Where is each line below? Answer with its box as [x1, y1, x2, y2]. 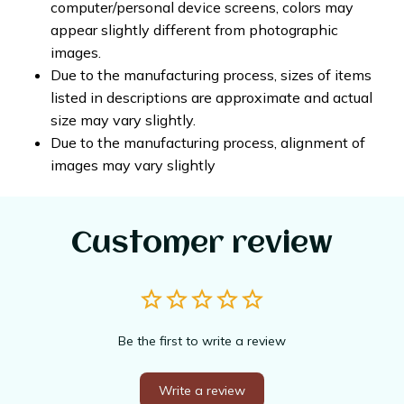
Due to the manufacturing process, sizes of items [50, 65, 372, 84]
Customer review [71, 228, 333, 260]
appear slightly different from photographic [50, 20, 338, 39]
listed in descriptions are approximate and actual [50, 87, 372, 106]
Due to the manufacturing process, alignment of [50, 133, 365, 151]
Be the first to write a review [118, 332, 286, 349]
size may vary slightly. [50, 110, 196, 129]
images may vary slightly [50, 155, 216, 174]
